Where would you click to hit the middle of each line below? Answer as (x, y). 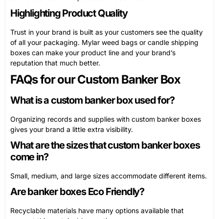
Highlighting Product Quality (69, 13)
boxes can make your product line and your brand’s (93, 52)
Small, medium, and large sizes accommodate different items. (109, 175)
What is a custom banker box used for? (92, 100)
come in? (29, 157)
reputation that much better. (55, 63)
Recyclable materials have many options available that (97, 210)
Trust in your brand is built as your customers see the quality (107, 32)
